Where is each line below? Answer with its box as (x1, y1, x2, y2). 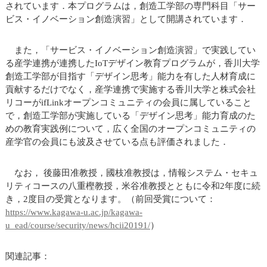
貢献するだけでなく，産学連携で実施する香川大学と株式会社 (5, 85, 256, 95)
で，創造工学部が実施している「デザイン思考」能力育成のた (5, 111, 256, 121)
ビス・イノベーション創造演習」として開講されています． (5, 14, 247, 24)
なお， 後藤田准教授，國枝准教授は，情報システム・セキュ (5, 168, 258, 178)
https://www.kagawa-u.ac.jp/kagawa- (5, 207, 142, 218)
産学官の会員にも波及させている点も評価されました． (5, 137, 229, 147)
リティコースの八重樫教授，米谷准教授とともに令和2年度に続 (5, 181, 260, 191)
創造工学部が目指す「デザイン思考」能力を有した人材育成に (5, 72, 256, 82)
